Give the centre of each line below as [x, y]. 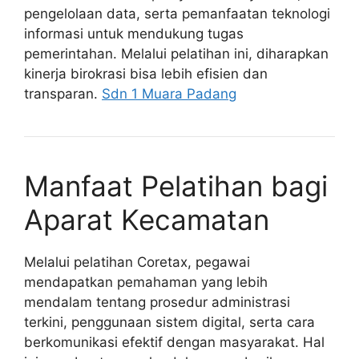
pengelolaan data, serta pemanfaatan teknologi [177, 14]
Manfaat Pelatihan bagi [176, 186]
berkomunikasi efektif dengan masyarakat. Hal [174, 343]
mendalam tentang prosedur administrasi [157, 303]
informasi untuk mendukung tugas [134, 34]
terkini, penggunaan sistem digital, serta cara [169, 323]
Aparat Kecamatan [147, 220]
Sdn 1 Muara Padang [169, 94]
